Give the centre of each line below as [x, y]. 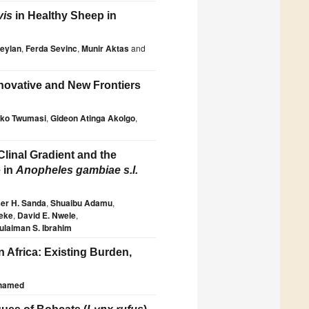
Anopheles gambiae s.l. [77, 170]
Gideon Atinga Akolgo [93, 118]
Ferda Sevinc [51, 49]
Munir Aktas [105, 49]
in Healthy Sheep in [64, 16]
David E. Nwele [47, 216]
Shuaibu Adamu [81, 203]
